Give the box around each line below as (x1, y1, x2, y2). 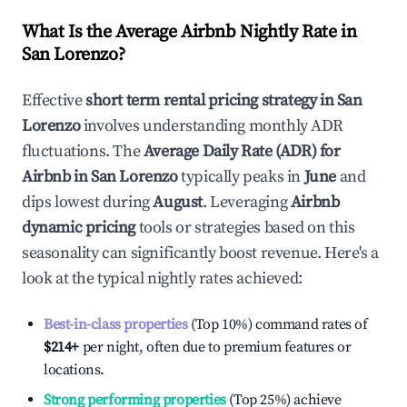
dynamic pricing (22, 217, 135, 238)
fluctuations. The (22, 141, 144, 162)
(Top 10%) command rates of (187, 315, 368, 333)
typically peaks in (177, 166, 302, 187)
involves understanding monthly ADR (80, 115, 343, 136)
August (153, 192, 203, 213)
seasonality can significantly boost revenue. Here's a (22, 243, 379, 263)
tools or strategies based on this (135, 217, 355, 238)
